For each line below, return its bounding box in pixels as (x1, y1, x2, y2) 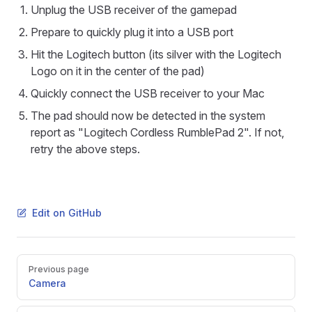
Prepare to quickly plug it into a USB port (31, 25, 233, 40)
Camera (29, 277, 66, 290)
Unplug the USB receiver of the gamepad (31, 3, 237, 17)
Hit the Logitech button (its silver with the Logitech (31, 47, 281, 62)
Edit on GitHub (32, 207, 102, 219)
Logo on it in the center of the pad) (31, 64, 205, 79)
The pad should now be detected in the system (31, 109, 265, 123)
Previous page (29, 264, 89, 275)
